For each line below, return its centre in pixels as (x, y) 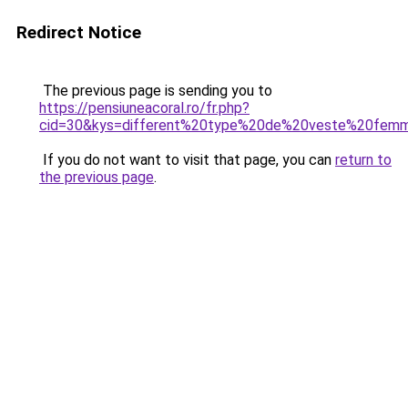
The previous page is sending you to (156, 91)
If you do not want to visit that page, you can (187, 160)
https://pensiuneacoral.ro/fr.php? (144, 108)
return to (363, 160)
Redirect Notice (79, 32)
